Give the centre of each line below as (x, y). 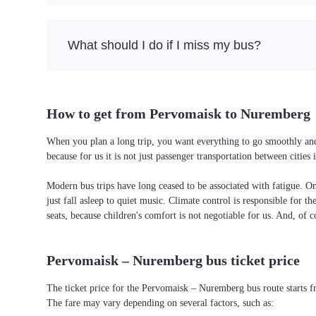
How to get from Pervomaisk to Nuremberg (178, 114)
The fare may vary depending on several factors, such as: (160, 303)
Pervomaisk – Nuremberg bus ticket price (173, 260)
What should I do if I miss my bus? (164, 45)
